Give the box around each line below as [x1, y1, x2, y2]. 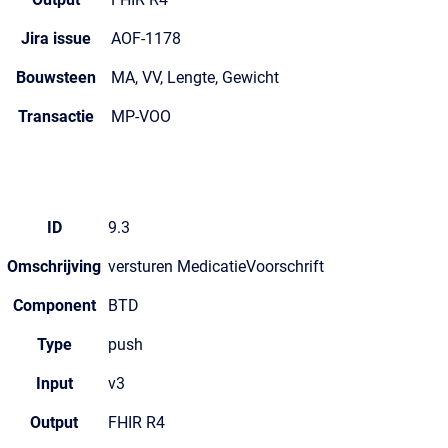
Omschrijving [7, 257, 101, 276]
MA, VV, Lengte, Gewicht [111, 68, 279, 87]
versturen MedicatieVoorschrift [108, 257, 324, 276]
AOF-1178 [111, 29, 181, 48]
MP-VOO [111, 107, 171, 126]
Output [30, 413, 78, 432]
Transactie [17, 107, 94, 126]
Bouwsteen [15, 68, 96, 87]
